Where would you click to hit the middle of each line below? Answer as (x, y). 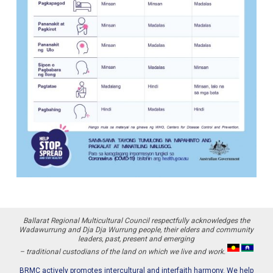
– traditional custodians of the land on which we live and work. (122, 252)
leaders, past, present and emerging (136, 239)
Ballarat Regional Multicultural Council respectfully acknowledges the (136, 220)
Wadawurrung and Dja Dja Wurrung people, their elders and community (136, 229)
